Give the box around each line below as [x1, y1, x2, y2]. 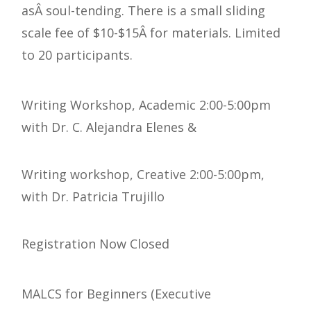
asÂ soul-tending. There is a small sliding [22, 2, 265, 19]
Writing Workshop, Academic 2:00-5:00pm [22, 96, 271, 114]
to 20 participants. [22, 47, 133, 64]
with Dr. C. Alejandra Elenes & [22, 119, 196, 136]
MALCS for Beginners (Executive [22, 285, 211, 303]
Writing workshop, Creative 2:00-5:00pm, [22, 166, 264, 183]
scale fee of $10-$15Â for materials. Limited [22, 24, 280, 42]
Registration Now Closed [22, 235, 169, 253]
